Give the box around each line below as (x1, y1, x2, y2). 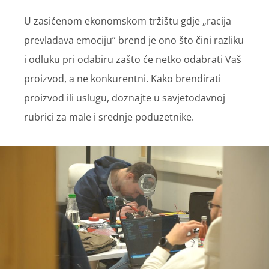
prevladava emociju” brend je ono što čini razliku (24, 33, 244, 47)
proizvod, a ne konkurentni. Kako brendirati (24, 71, 221, 85)
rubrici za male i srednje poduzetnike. (24, 110, 194, 124)
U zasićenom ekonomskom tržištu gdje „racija (24, 14, 231, 28)
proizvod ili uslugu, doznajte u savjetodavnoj (24, 91, 225, 104)
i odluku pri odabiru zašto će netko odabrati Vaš (24, 52, 241, 66)
